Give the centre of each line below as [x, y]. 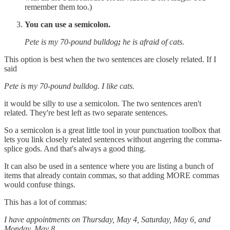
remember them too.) [58, 7]
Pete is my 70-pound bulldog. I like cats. [69, 86]
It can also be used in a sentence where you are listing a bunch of [109, 166]
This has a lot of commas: [45, 202]
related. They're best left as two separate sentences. [86, 112]
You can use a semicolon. [68, 24]
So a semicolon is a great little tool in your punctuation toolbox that [112, 130]
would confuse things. [40, 184]
